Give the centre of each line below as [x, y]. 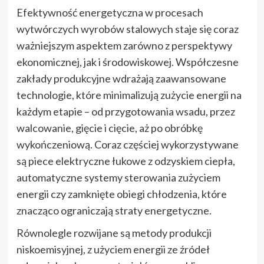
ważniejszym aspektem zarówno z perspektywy [124, 45]
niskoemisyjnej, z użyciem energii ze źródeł [113, 249]
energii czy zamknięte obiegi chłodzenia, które [121, 194]
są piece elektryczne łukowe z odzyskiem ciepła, [126, 161]
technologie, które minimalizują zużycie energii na [129, 95]
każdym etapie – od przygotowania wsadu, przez [126, 111]
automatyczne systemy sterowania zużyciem [118, 177]
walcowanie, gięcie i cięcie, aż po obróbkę [109, 128]
